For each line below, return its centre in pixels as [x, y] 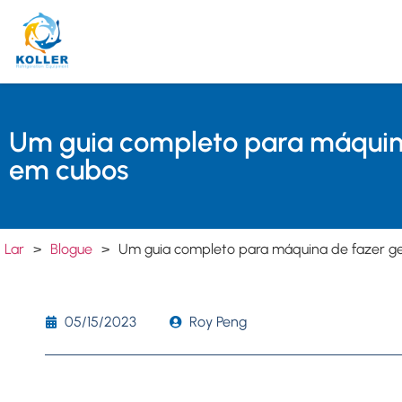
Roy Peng [218, 322]
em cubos [69, 170]
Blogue [71, 249]
